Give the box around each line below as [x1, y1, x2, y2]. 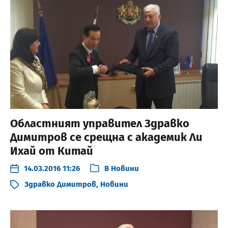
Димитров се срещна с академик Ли [10, 130, 203, 144]
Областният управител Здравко [10, 116, 189, 130]
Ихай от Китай [10, 144, 93, 158]
